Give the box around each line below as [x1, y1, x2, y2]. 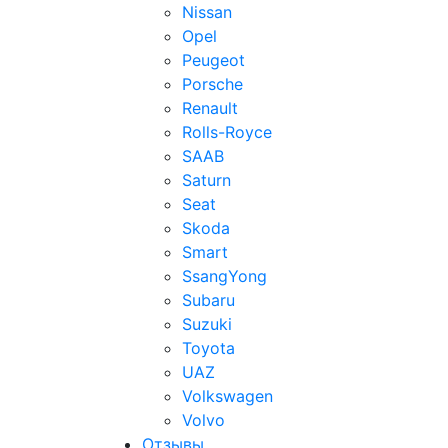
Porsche [182, 74, 243, 94]
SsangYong [182, 266, 267, 286]
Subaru [182, 290, 235, 310]
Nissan [182, 2, 232, 22]
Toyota [182, 338, 235, 358]
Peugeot [182, 50, 245, 70]
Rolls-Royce [182, 122, 272, 142]
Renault [182, 98, 238, 118]
